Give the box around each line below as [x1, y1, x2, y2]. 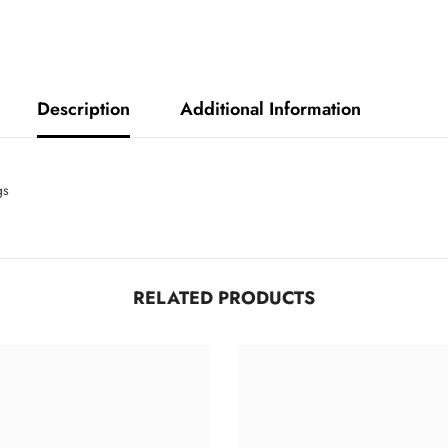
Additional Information [180, 95, 361, 122]
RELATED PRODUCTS [133, 284, 315, 311]
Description [37, 95, 130, 122]
